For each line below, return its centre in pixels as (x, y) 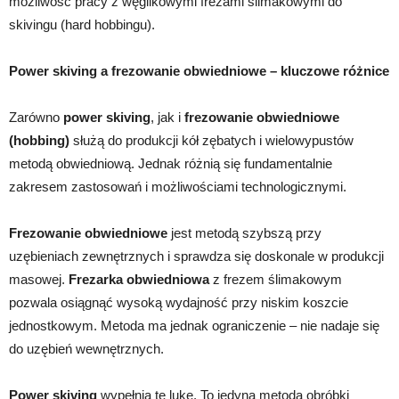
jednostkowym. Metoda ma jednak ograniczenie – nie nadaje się (194, 325)
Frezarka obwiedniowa (139, 279)
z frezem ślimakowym (276, 279)
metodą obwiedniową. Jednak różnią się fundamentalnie (171, 163)
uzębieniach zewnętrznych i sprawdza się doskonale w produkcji (196, 256)
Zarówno (36, 117)
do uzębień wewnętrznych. (86, 348)
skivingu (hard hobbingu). (82, 24)
